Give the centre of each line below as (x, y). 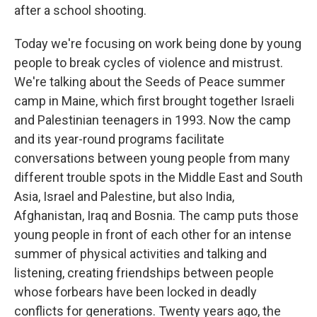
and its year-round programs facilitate (119, 139)
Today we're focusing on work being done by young (158, 44)
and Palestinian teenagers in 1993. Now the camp (152, 120)
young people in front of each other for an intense (153, 235)
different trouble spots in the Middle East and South (158, 177)
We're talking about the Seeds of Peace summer (150, 82)
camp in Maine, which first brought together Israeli (154, 101)
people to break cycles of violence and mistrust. (149, 63)
